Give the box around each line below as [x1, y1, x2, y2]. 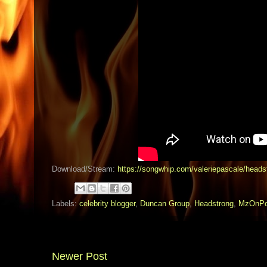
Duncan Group [140, 199, 190, 208]
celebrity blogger [79, 199, 135, 208]
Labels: [52, 199, 79, 208]
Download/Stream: [52, 164, 117, 173]
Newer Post [52, 250, 107, 262]
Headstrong [194, 199, 234, 208]
